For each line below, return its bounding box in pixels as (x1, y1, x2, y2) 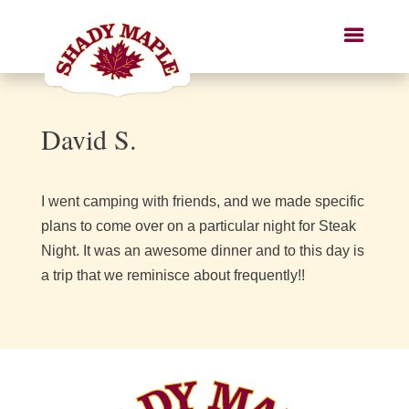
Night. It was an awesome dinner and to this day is (40, 243, 364, 258)
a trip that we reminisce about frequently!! (40, 267, 305, 283)
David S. (40, 121, 137, 157)
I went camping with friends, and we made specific (40, 194, 364, 209)
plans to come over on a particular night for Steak (40, 218, 356, 234)
